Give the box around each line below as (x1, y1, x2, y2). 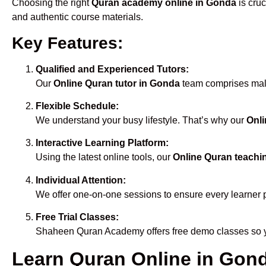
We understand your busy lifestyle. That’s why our (36, 115, 246, 125)
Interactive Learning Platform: (36, 138, 169, 148)
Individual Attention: (36, 175, 126, 185)
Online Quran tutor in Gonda (53, 78, 180, 88)
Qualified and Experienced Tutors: (36, 64, 189, 74)
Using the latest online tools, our (36, 152, 173, 163)
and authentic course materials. (12, 12, 143, 23)
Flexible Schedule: (36, 100, 119, 111)
